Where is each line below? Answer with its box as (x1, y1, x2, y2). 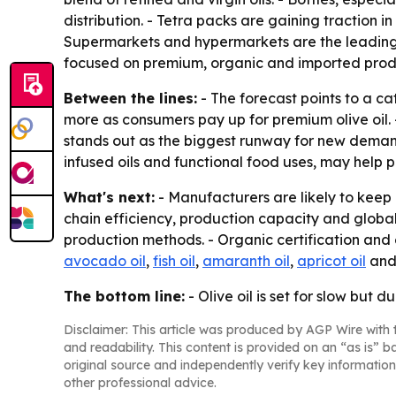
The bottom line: (64, 287, 185, 306)
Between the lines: (64, 89, 197, 108)
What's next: (64, 188, 155, 207)
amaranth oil (202, 252, 290, 270)
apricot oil (297, 252, 366, 270)
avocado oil (64, 252, 146, 270)
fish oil (153, 252, 195, 270)
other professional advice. (64, 375, 217, 392)
